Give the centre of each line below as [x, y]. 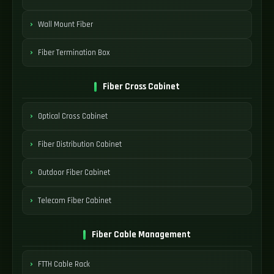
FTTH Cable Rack [64, 264]
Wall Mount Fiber [65, 24]
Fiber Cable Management [141, 235]
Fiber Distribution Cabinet [80, 144]
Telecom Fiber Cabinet [75, 200]
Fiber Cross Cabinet [141, 87]
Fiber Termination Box [74, 52]
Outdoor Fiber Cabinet [74, 172]
